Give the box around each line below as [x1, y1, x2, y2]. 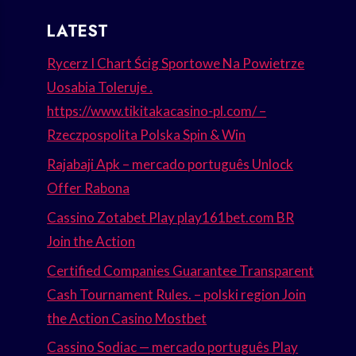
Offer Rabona [47, 179, 130, 196]
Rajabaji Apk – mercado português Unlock [47, 155, 294, 172]
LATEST [47, 20, 109, 44]
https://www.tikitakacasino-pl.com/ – [47, 103, 267, 120]
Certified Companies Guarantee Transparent [47, 261, 315, 279]
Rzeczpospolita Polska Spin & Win [47, 126, 246, 144]
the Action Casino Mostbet [47, 309, 207, 327]
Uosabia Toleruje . [47, 79, 153, 96]
